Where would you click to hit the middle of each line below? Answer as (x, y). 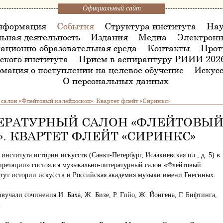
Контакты (168, 48)
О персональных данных (116, 81)
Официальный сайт (111, 8)
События (75, 26)
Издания (109, 37)
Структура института (150, 26)
